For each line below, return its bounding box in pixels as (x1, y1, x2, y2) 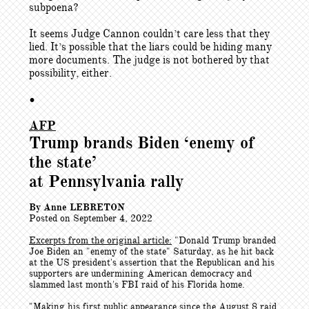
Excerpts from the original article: (29, 235, 172, 246)
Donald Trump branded (179, 235, 276, 246)
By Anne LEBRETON (29, 201, 125, 213)
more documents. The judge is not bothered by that (29, 53, 270, 67)
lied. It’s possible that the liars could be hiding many (29, 40, 272, 54)
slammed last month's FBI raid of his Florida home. (29, 279, 245, 290)
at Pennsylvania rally (29, 171, 184, 192)
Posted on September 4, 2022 (29, 212, 152, 224)
